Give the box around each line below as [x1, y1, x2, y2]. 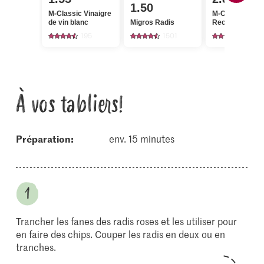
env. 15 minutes [108, 132, 174, 145]
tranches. [16, 240, 57, 253]
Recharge [212, 18, 245, 27]
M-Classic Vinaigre [48, 9, 111, 18]
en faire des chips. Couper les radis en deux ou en [16, 227, 226, 240]
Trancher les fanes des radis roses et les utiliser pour [16, 214, 237, 227]
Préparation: [22, 132, 74, 145]
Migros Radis [130, 18, 174, 27]
